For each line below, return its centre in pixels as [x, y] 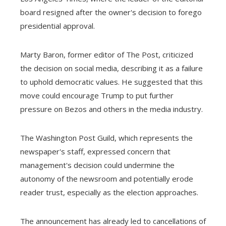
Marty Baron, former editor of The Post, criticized [107, 54]
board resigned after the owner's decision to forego [111, 12]
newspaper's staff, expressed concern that [95, 151]
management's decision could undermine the [97, 165]
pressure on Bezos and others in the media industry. [111, 109]
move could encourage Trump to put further [97, 95]
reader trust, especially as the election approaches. [109, 192]
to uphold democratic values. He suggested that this [111, 81]
